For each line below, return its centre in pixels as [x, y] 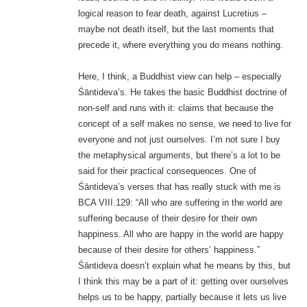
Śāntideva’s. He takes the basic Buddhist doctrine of [182, 93]
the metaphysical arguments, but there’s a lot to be [179, 156]
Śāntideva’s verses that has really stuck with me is [179, 187]
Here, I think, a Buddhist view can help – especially [180, 77]
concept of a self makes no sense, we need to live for [184, 124]
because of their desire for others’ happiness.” [169, 250]
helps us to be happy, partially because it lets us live [182, 297]
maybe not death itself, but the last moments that [176, 29]
